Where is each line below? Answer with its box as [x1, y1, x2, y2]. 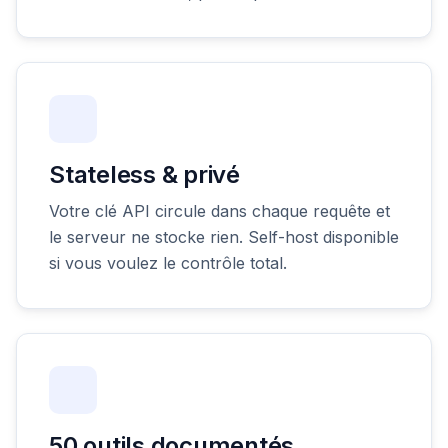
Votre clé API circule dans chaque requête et [49, 200, 390, 221]
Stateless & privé [49, 159, 240, 189]
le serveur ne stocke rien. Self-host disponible [49, 226, 399, 247]
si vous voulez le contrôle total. [49, 252, 287, 273]
